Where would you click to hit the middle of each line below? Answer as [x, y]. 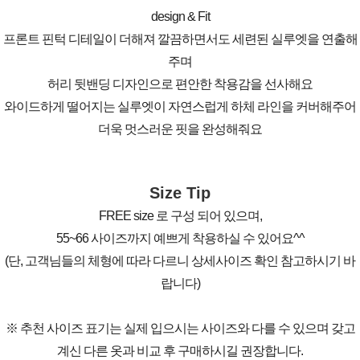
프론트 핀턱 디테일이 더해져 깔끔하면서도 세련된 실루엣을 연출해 [180, 39]
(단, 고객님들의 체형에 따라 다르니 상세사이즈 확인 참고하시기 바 [180, 260]
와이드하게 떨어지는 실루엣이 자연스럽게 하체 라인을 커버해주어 [180, 106]
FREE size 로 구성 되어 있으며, [180, 215]
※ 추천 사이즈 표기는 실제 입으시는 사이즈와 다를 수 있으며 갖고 [180, 328]
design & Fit [180, 16]
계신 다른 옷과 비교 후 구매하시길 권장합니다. [180, 350]
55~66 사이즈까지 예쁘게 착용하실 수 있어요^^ [180, 238]
